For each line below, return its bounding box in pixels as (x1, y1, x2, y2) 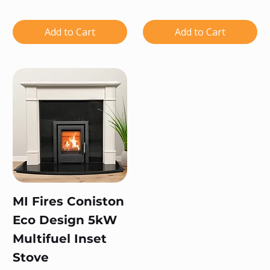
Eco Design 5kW (13, 212, 117, 227)
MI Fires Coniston (13, 193, 124, 209)
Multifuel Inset (13, 231, 107, 246)
